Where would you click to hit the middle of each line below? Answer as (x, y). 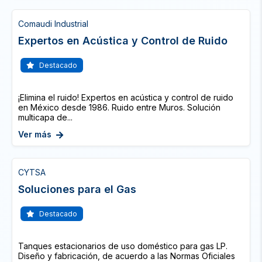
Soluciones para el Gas (77, 189)
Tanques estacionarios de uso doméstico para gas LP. (123, 246)
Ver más (35, 134)
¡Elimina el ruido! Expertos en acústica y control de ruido (126, 97)
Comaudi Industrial (53, 24)
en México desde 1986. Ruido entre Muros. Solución (119, 107)
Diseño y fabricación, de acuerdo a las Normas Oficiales (127, 256)
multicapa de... (45, 117)
